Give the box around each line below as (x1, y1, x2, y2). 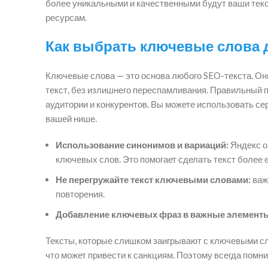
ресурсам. (45, 11, 87, 23)
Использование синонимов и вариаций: (56, 139, 229, 150)
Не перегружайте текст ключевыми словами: (56, 173, 251, 185)
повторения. (56, 188, 105, 199)
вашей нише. (45, 112, 97, 124)
